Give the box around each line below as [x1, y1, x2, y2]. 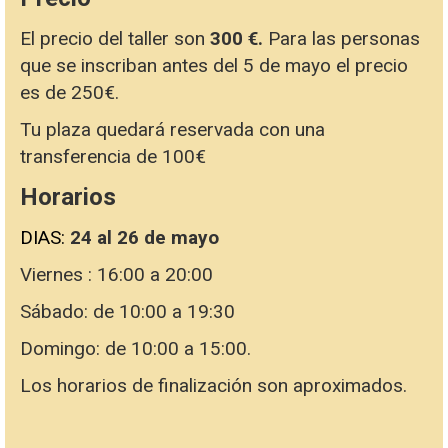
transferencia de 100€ [20, 145, 206, 169]
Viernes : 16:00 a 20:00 [20, 263, 213, 287]
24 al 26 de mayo [70, 226, 219, 250]
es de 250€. [20, 81, 119, 105]
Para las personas [268, 27, 420, 51]
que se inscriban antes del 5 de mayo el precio [20, 54, 408, 78]
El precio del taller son [20, 27, 210, 51]
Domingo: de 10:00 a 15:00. [20, 337, 251, 361]
